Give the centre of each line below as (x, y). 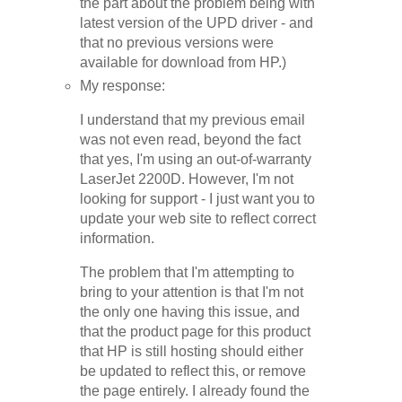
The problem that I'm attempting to (188, 272)
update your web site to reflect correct (198, 218)
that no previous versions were (177, 43)
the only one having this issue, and (190, 311)
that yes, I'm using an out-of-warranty (196, 159)
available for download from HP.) (184, 63)
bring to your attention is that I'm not (192, 292)
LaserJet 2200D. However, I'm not (187, 179)
